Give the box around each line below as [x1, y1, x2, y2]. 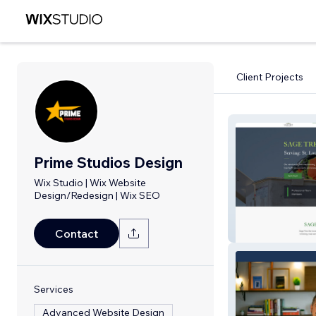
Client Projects [236, 71, 303, 83]
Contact [55, 226, 98, 241]
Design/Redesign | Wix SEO [34, 189, 160, 202]
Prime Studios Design [34, 153, 183, 171]
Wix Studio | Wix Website [34, 176, 146, 189]
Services [34, 283, 73, 296]
